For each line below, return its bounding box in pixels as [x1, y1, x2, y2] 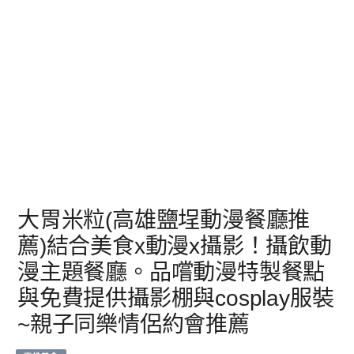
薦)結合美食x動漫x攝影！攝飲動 [17, 233, 332, 258]
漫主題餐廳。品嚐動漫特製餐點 [17, 259, 326, 284]
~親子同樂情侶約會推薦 [17, 311, 250, 337]
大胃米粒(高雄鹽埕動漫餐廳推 [17, 207, 311, 232]
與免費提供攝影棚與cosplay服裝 [17, 285, 334, 311]
